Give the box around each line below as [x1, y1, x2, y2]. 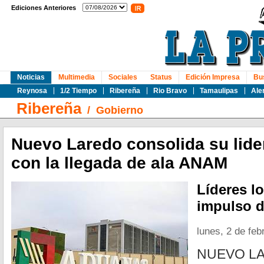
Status [150, 73, 172, 81]
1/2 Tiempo [60, 87, 97, 95]
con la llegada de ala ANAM [11, 154, 227, 172]
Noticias [17, 73, 45, 81]
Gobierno [96, 104, 143, 116]
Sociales [108, 73, 137, 81]
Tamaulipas [200, 87, 238, 95]
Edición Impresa [186, 73, 240, 81]
